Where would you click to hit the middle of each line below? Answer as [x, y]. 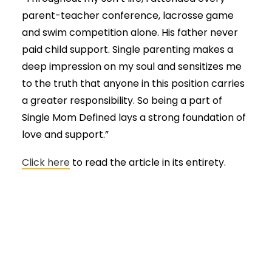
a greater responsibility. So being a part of [122, 100]
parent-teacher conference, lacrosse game [128, 15]
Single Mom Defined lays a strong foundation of [134, 117]
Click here [46, 162]
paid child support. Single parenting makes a [127, 49]
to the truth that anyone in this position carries [133, 83]
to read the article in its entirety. [148, 162]
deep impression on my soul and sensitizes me [132, 66]
